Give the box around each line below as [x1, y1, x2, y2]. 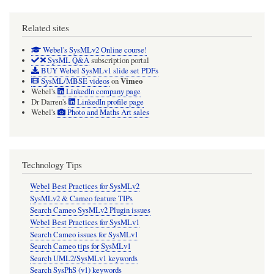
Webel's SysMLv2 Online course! [40, 44, 147, 55]
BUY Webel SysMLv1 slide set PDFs [39, 65, 158, 76]
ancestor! [9, 42, 58, 61]
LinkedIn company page [64, 86, 141, 97]
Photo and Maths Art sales [65, 106, 149, 117]
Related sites [22, 21, 69, 34]
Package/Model [9, 7, 92, 25]
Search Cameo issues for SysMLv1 [29, 229, 138, 240]
